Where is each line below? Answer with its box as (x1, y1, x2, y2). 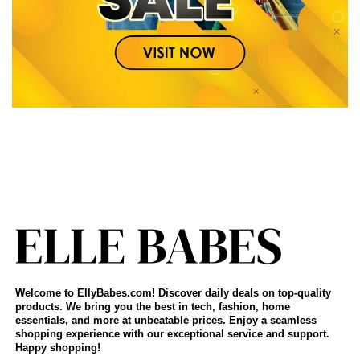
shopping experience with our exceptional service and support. (15, 328, 329, 340)
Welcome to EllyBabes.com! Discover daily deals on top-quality (15, 287, 331, 299)
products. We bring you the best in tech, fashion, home (15, 301, 290, 313)
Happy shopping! (15, 342, 100, 354)
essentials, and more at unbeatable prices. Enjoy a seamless (15, 314, 317, 326)
